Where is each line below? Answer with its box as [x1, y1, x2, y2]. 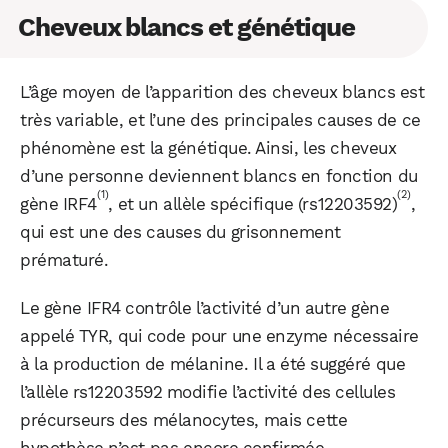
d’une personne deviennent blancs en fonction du [20, 165, 418, 186]
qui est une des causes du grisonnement [20, 221, 341, 242]
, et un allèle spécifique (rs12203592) [108, 193, 398, 214]
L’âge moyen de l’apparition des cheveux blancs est [20, 81, 425, 102]
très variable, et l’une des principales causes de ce [20, 109, 421, 130]
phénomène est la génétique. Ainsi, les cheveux [20, 137, 397, 158]
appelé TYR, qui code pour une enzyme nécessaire [20, 325, 419, 346]
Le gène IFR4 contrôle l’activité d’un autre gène [20, 297, 390, 318]
